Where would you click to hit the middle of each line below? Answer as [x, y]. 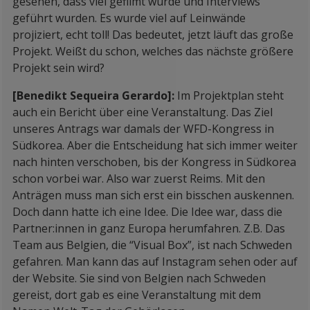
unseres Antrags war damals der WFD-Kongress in [143, 129]
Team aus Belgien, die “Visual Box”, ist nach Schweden [152, 245]
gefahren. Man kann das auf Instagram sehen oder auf [155, 262]
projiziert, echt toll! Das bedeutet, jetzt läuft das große [153, 35]
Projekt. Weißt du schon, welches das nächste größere [153, 51]
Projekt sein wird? [58, 68]
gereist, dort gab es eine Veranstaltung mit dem [137, 295]
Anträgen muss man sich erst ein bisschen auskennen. [153, 195]
